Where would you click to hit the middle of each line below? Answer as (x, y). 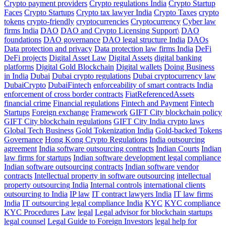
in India (16, 76)
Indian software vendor (162, 167)
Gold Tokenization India (115, 130)
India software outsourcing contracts (96, 149)
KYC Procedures (32, 212)
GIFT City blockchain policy (176, 112)
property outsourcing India (46, 185)
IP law (80, 194)
